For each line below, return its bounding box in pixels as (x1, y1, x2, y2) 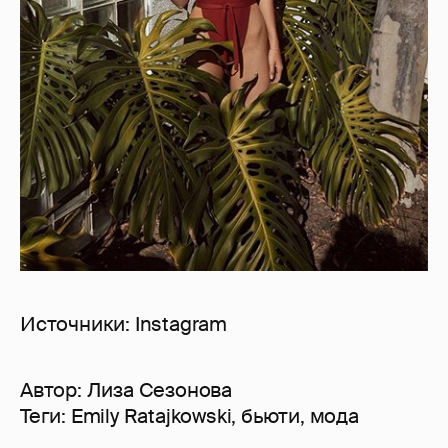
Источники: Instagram (20, 310, 227, 337)
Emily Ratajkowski (70, 402, 232, 429)
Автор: (20, 376, 87, 403)
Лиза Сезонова (86, 376, 233, 403)
